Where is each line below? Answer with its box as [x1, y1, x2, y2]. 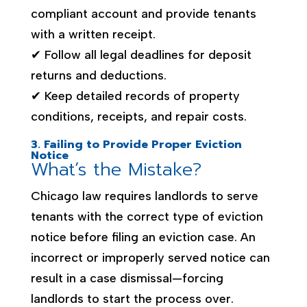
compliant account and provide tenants [30, 5, 256, 21]
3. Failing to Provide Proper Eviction [30, 136, 242, 153]
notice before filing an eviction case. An [30, 229, 256, 245]
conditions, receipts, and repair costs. [30, 108, 247, 124]
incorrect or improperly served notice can [30, 249, 270, 265]
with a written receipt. [30, 26, 156, 42]
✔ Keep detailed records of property [30, 88, 240, 103]
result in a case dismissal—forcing [30, 270, 223, 286]
